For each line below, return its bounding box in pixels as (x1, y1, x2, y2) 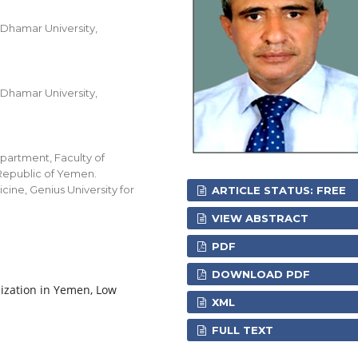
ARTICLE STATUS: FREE (209, 183, 347, 197)
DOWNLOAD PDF (209, 267, 311, 280)
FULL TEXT (209, 323, 274, 336)
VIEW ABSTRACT (209, 211, 309, 225)
